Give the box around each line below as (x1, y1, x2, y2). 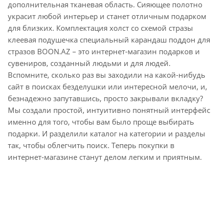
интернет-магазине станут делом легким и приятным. (8, 152, 202, 162)
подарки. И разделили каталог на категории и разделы (8, 129, 205, 139)
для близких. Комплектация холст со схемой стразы (8, 23, 193, 33)
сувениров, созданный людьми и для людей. (8, 58, 171, 68)
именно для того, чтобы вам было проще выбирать (8, 117, 194, 127)
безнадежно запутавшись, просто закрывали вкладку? (8, 93, 203, 104)
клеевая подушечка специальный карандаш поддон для (8, 35, 210, 45)
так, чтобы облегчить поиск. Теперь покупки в (8, 140, 175, 151)
